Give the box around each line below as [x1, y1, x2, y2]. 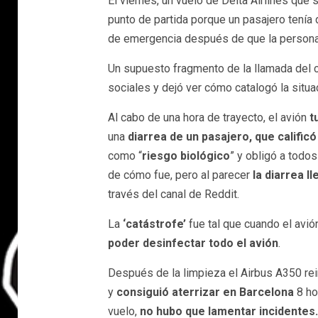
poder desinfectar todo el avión [107, 236, 278, 250]
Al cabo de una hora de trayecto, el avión [107, 111, 309, 124]
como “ [107, 149, 142, 163]
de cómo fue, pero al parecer [107, 168, 253, 182]
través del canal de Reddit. [107, 187, 239, 201]
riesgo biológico [141, 149, 230, 163]
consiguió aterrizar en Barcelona [116, 285, 297, 299]
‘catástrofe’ [119, 217, 186, 231]
